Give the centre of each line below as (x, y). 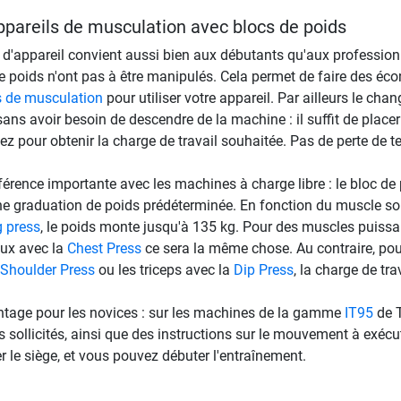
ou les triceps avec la (164, 269)
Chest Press (104, 248)
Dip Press (263, 269)
